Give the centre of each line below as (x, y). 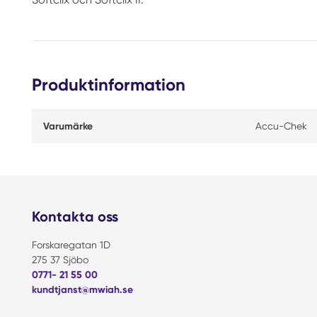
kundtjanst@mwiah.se (82, 290)
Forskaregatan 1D (71, 245)
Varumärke (68, 126)
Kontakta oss (75, 217)
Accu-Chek (281, 126)
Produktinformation (109, 85)
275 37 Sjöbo (60, 260)
